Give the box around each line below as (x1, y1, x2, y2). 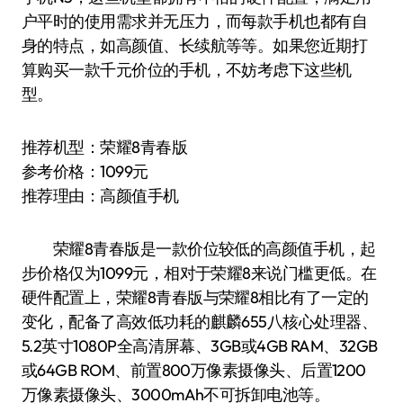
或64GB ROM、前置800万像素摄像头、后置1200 (22, 360, 366, 381)
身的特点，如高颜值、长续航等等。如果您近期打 (22, 35, 368, 56)
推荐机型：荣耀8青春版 (22, 137, 188, 157)
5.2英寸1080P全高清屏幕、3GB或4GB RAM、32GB (22, 336, 378, 356)
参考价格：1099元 (22, 161, 148, 182)
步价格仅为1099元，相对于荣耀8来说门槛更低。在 (22, 263, 377, 283)
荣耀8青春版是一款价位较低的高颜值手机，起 (22, 238, 376, 259)
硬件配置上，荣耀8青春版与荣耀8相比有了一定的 (22, 287, 369, 308)
